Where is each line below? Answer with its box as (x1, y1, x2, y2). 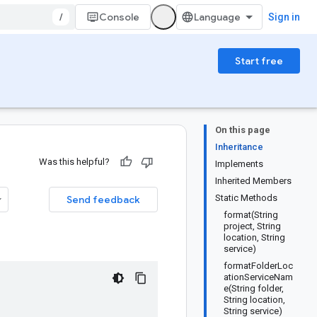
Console (99, 11, 139, 23)
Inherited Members (215, 175, 292, 186)
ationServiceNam (224, 272, 293, 282)
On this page (215, 125, 270, 135)
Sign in (268, 11, 300, 23)
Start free (235, 54, 283, 67)
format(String (224, 209, 278, 220)
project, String (224, 221, 281, 231)
